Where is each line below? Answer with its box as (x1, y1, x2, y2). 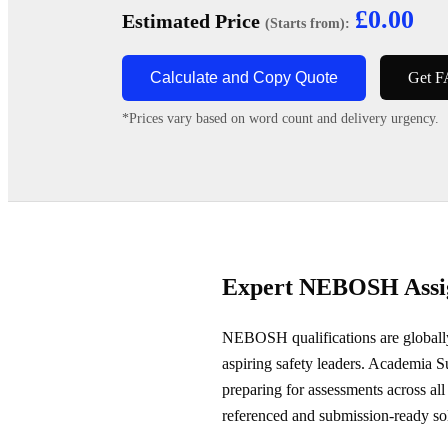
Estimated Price (122, 9, 265, 32)
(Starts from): (265, 15, 350, 31)
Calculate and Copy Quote (150, 68, 338, 86)
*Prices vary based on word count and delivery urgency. (122, 110, 439, 126)
